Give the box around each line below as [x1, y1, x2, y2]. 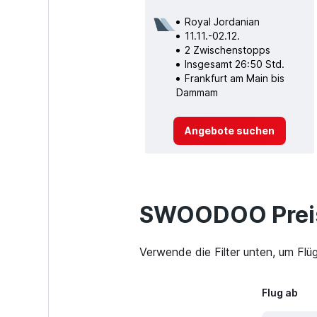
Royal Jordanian [184, 15, 260, 28]
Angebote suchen [184, 124, 275, 137]
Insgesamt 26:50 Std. [184, 57, 284, 70]
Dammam [175, 86, 218, 98]
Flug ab [261, 287, 298, 299]
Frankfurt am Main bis [184, 71, 284, 84]
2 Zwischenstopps [184, 43, 270, 56]
